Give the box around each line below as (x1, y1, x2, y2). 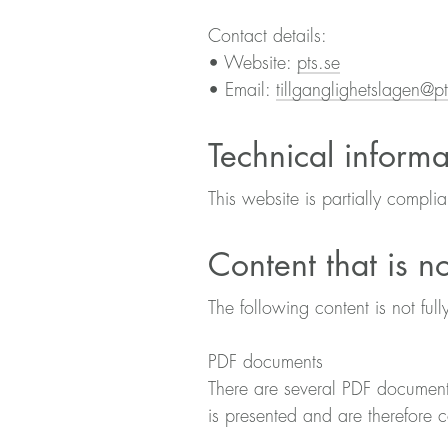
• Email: (208, 80, 276, 99)
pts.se (297, 53, 340, 72)
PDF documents (208, 352, 323, 371)
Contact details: (208, 26, 327, 45)
